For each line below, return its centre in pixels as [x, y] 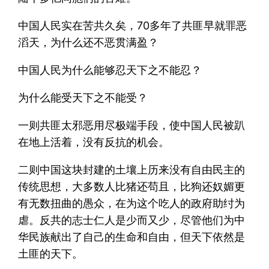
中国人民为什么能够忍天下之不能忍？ [110, 70]
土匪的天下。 [51, 253]
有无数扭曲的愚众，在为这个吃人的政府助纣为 [132, 203]
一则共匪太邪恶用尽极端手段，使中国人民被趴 [132, 125]
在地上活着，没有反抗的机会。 [94, 142]
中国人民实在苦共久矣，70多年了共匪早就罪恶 [133, 25]
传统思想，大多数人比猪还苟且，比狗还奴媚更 [132, 186]
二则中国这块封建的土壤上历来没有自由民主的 [132, 169]
